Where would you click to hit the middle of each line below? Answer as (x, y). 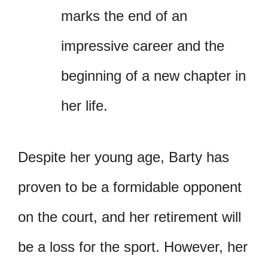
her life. (84, 105)
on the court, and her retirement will (130, 217)
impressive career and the (143, 45)
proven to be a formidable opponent (130, 187)
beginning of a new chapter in (153, 75)
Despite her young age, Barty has (124, 157)
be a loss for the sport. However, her (133, 246)
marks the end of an (124, 16)
